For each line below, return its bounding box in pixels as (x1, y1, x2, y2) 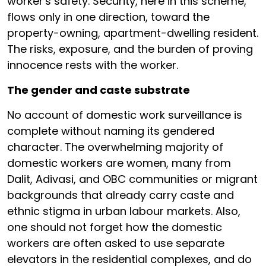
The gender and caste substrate (7, 83, 190, 97)
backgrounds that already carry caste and (7, 188, 234, 202)
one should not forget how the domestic (7, 220, 222, 235)
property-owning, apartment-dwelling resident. (7, 26, 258, 40)
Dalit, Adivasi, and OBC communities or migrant (7, 172, 258, 186)
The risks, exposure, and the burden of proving (7, 42, 253, 56)
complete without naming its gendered (7, 123, 214, 138)
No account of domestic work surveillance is (7, 107, 242, 122)
